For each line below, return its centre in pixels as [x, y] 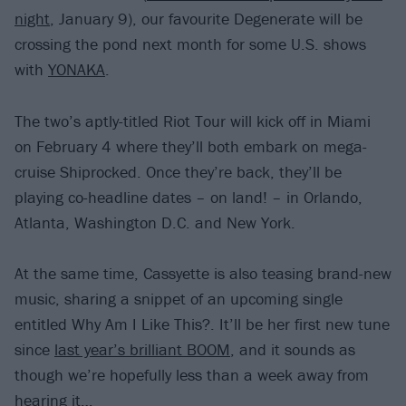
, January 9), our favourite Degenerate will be [206, 19]
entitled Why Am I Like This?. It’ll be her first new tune [202, 324]
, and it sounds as [293, 350]
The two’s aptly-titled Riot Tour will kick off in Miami [193, 121]
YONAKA [77, 70]
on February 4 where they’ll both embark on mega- [191, 146]
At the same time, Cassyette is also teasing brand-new [203, 274]
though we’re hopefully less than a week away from [192, 375]
